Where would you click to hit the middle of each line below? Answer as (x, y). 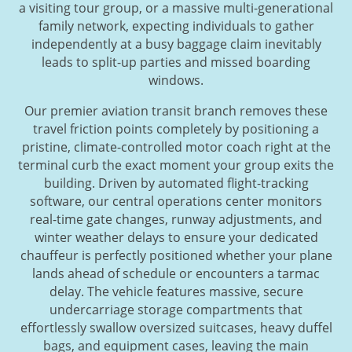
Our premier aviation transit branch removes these (176, 110)
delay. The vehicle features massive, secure (176, 291)
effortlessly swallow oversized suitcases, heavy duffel (176, 327)
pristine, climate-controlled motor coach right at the (176, 147)
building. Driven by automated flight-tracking (176, 183)
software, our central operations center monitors (176, 201)
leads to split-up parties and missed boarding (176, 62)
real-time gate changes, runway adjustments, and (176, 219)
